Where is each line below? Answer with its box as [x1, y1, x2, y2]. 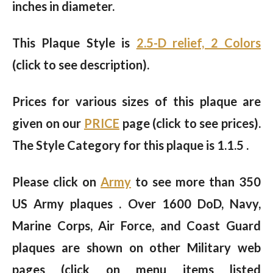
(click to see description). [12, 57, 149, 73]
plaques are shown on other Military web [12, 240, 261, 255]
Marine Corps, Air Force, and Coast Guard [12, 218, 261, 233]
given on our [12, 116, 84, 131]
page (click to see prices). [122, 116, 261, 131]
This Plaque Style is [12, 35, 136, 51]
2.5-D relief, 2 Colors [136, 35, 261, 51]
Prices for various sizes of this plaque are [12, 94, 261, 109]
